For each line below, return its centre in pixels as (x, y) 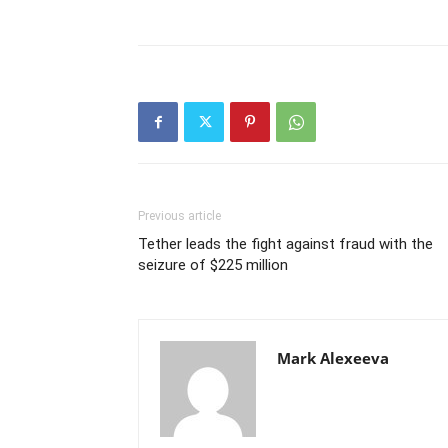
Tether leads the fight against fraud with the (285, 244)
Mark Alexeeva (333, 358)
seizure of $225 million (213, 265)
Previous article (179, 216)
